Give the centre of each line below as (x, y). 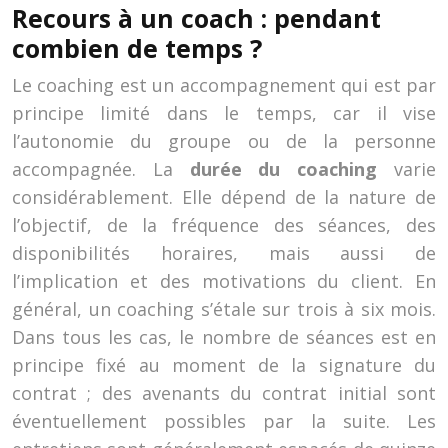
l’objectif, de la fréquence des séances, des (224, 225)
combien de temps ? (137, 48)
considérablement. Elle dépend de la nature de (224, 197)
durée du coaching (283, 169)
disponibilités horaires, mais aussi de (224, 253)
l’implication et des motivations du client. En (224, 281)
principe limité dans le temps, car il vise (224, 113)
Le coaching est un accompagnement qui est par (224, 85)
